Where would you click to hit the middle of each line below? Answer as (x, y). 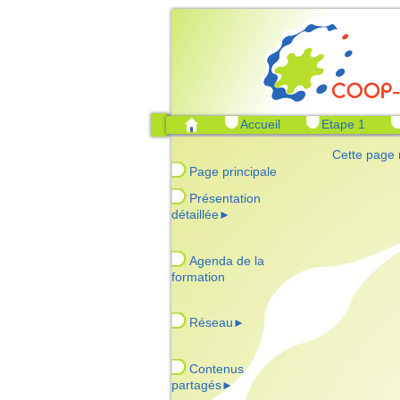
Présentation (225, 198)
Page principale (233, 171)
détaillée (195, 214)
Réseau (211, 322)
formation (198, 277)
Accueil (260, 124)
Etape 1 (343, 124)
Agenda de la (227, 261)
